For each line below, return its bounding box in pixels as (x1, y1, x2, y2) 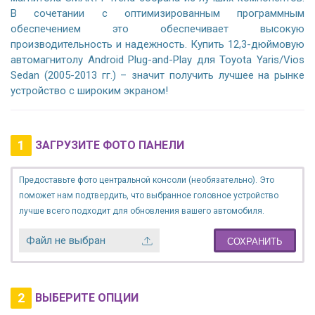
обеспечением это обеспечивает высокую (11, 22, 304, 36)
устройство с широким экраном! (11, 84, 168, 98)
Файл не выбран (26, 234, 105, 247)
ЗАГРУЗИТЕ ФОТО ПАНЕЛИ (35, 139, 184, 153)
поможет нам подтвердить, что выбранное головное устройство (19, 191, 278, 201)
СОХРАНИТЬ (227, 236, 283, 247)
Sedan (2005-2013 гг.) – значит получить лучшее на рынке (11, 69, 304, 82)
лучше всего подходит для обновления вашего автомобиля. (19, 206, 264, 217)
